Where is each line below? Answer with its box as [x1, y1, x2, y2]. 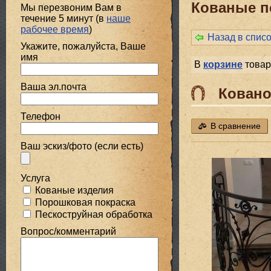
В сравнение [210, 122, 261, 131]
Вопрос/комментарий [21, 226, 116, 237]
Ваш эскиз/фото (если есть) [21, 140, 143, 151]
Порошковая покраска [33, 197, 135, 207]
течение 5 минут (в [21, 13, 106, 24]
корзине [203, 59, 243, 70]
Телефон [21, 111, 60, 122]
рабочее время [21, 24, 89, 34]
